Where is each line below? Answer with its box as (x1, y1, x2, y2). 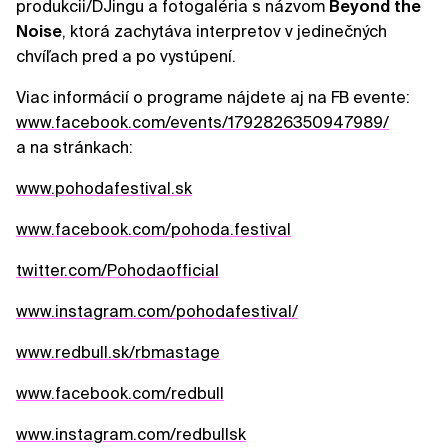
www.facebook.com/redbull (16, 384, 224, 404)
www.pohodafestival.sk (16, 179, 192, 199)
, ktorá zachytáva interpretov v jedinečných (62, 22, 387, 42)
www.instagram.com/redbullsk (16, 425, 246, 445)
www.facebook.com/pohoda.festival (16, 220, 291, 240)
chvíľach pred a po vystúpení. (16, 47, 244, 67)
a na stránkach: (16, 138, 133, 158)
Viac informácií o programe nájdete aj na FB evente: (16, 88, 410, 108)
